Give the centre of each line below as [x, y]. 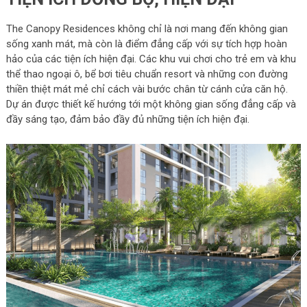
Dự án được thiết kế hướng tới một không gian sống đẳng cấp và [151, 104]
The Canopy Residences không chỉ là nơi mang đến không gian [147, 28]
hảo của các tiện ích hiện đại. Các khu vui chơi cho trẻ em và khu [151, 59]
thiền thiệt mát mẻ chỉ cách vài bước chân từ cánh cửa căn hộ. [147, 89]
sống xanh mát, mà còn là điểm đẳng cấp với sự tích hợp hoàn [146, 44]
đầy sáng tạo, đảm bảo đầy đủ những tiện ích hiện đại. [127, 119]
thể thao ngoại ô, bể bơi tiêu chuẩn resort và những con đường [147, 74]
